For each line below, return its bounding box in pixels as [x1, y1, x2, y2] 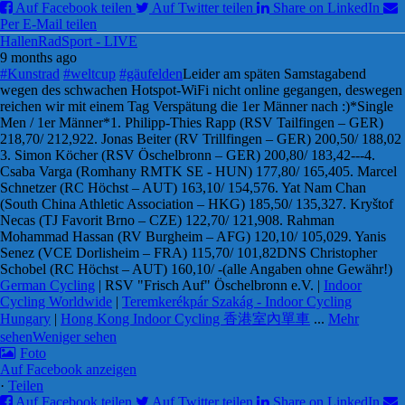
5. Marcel [343, 164, 397, 179]
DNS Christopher [277, 245, 377, 260]
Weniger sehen [33, 329, 117, 344]
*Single [350, 99, 393, 114]
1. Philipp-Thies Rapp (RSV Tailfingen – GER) [110, 115, 383, 130]
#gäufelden [119, 66, 183, 81]
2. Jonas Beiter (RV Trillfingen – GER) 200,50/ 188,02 [87, 131, 401, 146]
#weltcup [63, 66, 116, 81]
